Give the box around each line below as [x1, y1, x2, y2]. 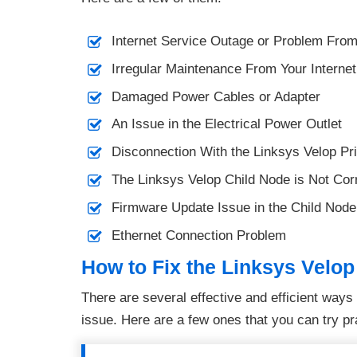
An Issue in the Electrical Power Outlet [112, 116, 343, 132]
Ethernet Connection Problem [112, 227, 287, 243]
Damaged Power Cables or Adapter [112, 88, 321, 104]
